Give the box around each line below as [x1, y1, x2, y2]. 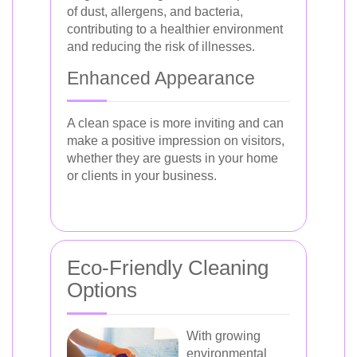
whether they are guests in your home [67, 151, 278, 165]
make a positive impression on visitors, [67, 134, 284, 147]
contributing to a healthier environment [67, 22, 283, 36]
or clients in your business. [67, 169, 217, 182]
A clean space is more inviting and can [67, 116, 284, 130]
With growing [186, 329, 261, 343]
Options [67, 278, 137, 302]
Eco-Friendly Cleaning [67, 256, 269, 280]
